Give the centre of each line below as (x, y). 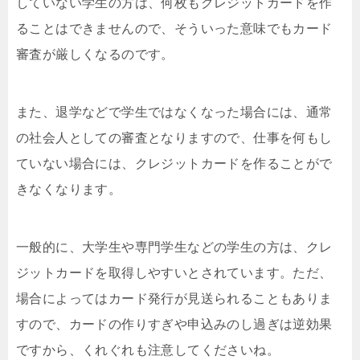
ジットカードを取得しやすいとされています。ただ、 (174, 273)
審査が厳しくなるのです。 (95, 54)
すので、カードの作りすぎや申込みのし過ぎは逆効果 (174, 324)
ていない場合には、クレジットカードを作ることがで (174, 164)
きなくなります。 (69, 189)
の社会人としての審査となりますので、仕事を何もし (174, 138)
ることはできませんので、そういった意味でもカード (174, 29)
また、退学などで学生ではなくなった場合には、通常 (174, 112)
